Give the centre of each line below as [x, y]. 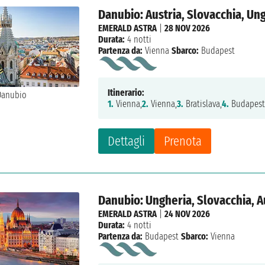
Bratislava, [203, 104]
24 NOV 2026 [188, 214]
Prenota [183, 141]
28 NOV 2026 [188, 28]
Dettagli [127, 141]
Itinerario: [126, 93]
